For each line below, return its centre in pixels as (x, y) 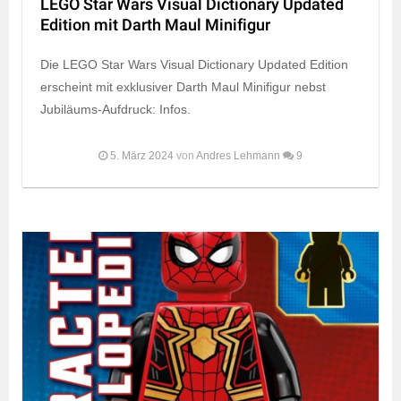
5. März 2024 (142, 155)
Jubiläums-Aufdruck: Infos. (115, 109)
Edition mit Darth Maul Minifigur (155, 25)
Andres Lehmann (238, 155)
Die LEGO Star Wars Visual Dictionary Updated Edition (194, 64)
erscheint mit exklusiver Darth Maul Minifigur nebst (183, 86)
